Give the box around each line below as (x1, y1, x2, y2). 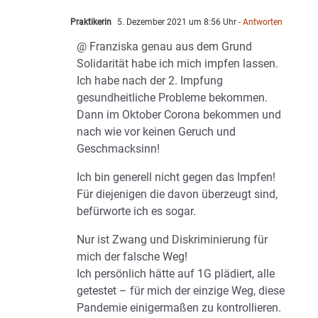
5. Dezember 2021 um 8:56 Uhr (115, 17, 236, 28)
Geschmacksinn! (77, 142, 160, 156)
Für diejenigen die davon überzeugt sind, (77, 187, 278, 202)
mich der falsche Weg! (77, 250, 187, 264)
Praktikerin (70, 17, 111, 28)
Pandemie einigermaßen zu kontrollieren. (77, 301, 281, 315)
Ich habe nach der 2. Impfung (77, 74, 223, 88)
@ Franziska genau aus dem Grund (77, 40, 252, 54)
